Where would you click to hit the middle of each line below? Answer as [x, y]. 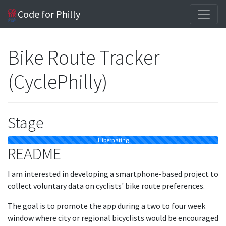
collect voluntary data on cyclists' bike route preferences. [106, 186]
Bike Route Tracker [83, 58]
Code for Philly [48, 14]
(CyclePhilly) [58, 82]
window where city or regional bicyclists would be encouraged [113, 218]
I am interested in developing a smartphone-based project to [113, 174]
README [34, 154]
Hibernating [113, 140]
